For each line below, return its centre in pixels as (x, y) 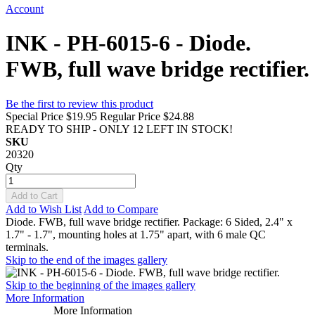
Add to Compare (121, 209)
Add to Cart (34, 195)
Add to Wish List (44, 209)
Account (25, 9)
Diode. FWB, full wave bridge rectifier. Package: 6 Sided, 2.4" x (149, 221)
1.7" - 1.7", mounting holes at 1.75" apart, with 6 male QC (136, 234)
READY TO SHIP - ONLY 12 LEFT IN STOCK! (119, 129)
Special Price (34, 116)
